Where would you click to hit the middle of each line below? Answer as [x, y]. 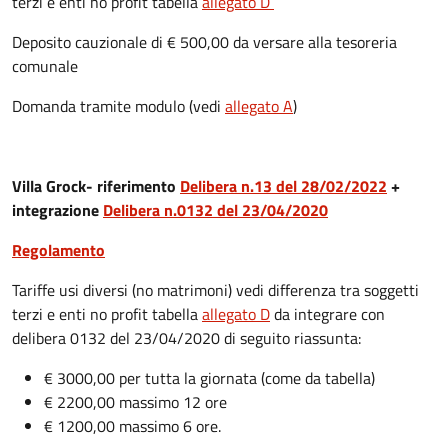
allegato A [259, 105]
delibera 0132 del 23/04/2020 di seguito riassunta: [186, 337]
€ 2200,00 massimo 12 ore [135, 401]
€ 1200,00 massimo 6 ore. [134, 425]
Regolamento [58, 249]
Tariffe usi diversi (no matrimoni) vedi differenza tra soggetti [215, 289]
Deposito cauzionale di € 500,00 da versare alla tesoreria [204, 41]
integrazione [57, 209]
